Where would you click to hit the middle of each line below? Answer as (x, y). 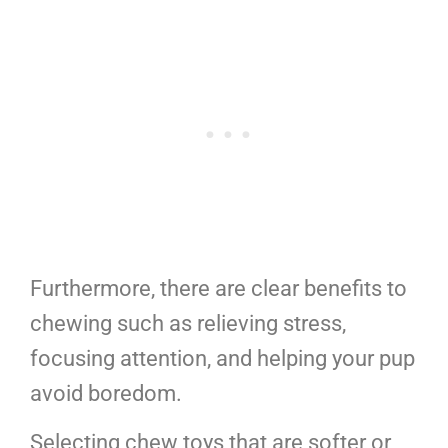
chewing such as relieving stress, (188, 323)
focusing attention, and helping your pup (222, 358)
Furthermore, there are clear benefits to (218, 288)
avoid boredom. (106, 393)
